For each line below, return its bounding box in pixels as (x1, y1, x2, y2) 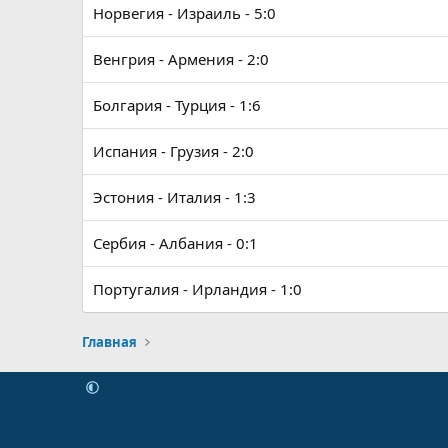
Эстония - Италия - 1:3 (93, 187, 256, 208)
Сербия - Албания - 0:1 (93, 233, 258, 254)
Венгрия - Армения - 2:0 (93, 49, 269, 70)
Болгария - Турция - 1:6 (93, 95, 261, 116)
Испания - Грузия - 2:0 (93, 141, 254, 162)
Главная (82, 333, 137, 351)
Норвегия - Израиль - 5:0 (93, 3, 276, 24)
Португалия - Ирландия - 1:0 (93, 279, 302, 300)
